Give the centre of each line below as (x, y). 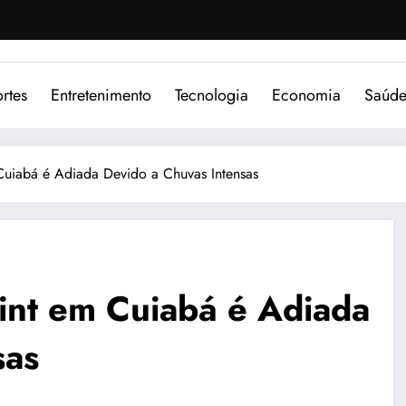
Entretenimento (101, 95)
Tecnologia (212, 95)
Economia (306, 95)
